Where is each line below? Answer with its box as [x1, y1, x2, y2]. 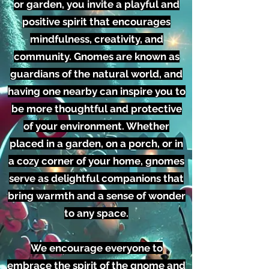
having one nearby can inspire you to [7, 85, 186, 98]
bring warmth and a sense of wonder [7, 190, 186, 202]
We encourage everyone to [30, 242, 163, 255]
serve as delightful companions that [9, 172, 184, 185]
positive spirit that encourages [22, 16, 171, 28]
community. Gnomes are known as [13, 50, 180, 63]
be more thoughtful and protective [11, 103, 182, 115]
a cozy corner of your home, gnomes [8, 155, 184, 168]
